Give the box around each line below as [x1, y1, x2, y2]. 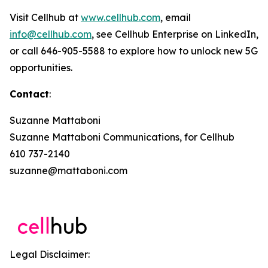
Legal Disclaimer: [10, 248, 90, 260]
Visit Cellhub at [10, 11, 81, 23]
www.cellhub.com [81, 11, 160, 23]
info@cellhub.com [10, 28, 92, 40]
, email [160, 11, 191, 23]
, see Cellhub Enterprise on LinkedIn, [92, 28, 258, 40]
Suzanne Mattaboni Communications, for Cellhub [10, 131, 234, 143]
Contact [10, 88, 49, 100]
